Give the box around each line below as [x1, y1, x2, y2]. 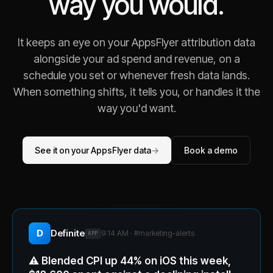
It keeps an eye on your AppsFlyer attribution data [18, 36, 255, 49]
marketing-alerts [138, 229, 194, 238]
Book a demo [184, 145, 238, 155]
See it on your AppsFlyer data [35, 145, 151, 155]
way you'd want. [97, 102, 176, 115]
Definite [51, 227, 85, 239]
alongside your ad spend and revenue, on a [33, 52, 240, 65]
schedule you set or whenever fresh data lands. [23, 69, 250, 82]
